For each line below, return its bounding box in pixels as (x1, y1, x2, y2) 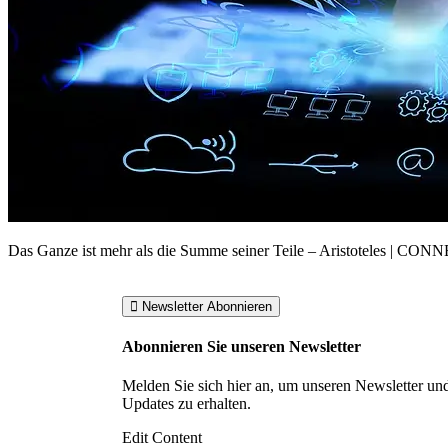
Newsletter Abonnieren (142, 298, 272, 314)
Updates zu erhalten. (122, 395, 251, 413)
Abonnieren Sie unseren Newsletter (122, 338, 361, 356)
